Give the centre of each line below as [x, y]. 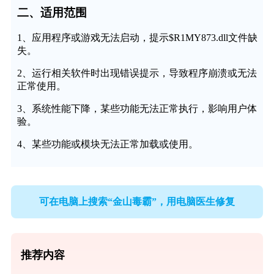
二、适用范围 [52, 12]
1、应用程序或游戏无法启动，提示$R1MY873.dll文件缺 [137, 38]
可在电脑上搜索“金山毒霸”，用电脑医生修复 [137, 201]
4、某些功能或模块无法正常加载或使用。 [107, 144]
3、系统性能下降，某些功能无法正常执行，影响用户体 [137, 109]
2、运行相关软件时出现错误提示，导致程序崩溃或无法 [137, 73]
